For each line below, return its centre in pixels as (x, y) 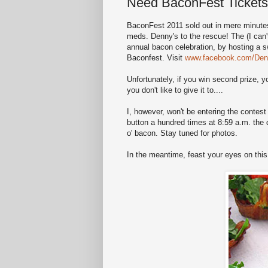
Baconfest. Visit (156, 58)
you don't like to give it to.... (175, 90)
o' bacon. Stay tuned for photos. (182, 133)
